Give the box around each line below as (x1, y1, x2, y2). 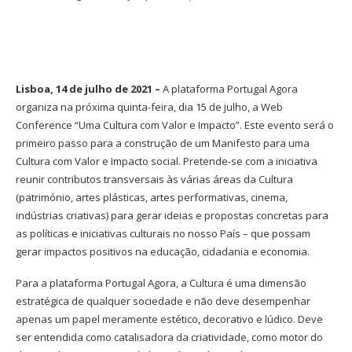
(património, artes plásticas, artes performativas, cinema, (16, 189, 288, 204)
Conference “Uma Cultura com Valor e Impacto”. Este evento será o (16, 117, 334, 132)
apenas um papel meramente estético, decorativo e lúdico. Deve (16, 311, 323, 326)
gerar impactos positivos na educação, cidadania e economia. (16, 244, 310, 258)
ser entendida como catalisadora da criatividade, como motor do (16, 329, 323, 344)
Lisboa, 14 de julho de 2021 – (16, 81, 163, 96)
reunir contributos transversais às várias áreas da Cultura (16, 171, 293, 186)
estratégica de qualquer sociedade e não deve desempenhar (16, 293, 310, 308)
